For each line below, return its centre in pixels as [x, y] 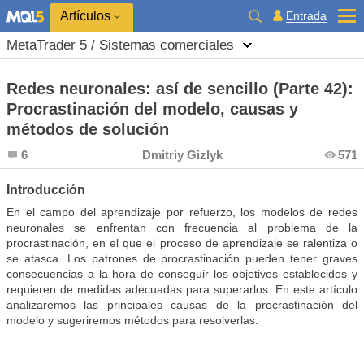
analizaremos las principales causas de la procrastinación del [182, 305]
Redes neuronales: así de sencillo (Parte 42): [180, 89]
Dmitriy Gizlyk [182, 155]
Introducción [46, 190]
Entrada [306, 15]
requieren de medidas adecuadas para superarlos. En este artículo [182, 289]
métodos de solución [88, 129]
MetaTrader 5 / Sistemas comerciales [120, 45]
